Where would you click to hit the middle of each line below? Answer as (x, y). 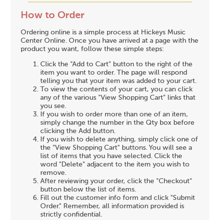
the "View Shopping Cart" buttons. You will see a (116, 148)
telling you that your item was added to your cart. (119, 81)
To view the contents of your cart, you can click (117, 90)
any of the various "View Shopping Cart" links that (118, 98)
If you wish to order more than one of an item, (114, 115)
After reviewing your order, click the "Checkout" (116, 181)
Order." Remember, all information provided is (112, 206)
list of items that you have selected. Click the (111, 156)
